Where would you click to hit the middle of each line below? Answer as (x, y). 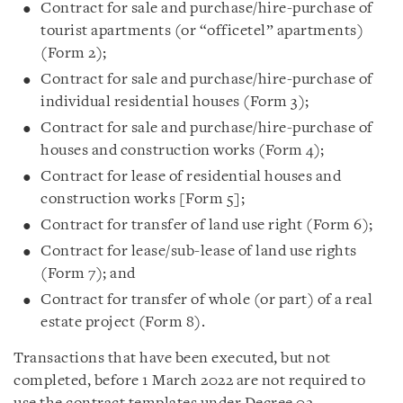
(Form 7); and (88, 274)
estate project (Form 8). (123, 322)
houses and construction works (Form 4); (183, 151)
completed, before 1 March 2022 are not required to (189, 381)
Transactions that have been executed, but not (172, 358)
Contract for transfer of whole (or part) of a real (206, 300)
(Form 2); (74, 54)
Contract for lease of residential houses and (191, 177)
